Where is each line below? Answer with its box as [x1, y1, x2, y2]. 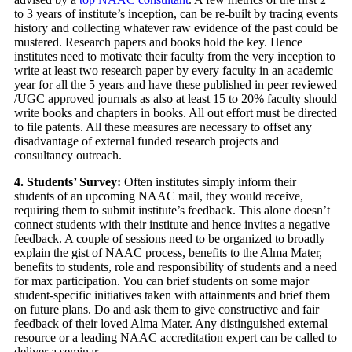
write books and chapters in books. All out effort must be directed [14, 106, 337, 120]
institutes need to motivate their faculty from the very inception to [14, 49, 335, 64]
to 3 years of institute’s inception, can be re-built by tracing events [14, 7, 338, 21]
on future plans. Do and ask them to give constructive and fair [14, 302, 319, 317]
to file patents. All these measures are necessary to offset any [14, 120, 312, 134]
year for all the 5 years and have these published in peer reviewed [14, 78, 337, 92]
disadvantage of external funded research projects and [14, 134, 279, 148]
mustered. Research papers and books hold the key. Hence [14, 35, 302, 49]
